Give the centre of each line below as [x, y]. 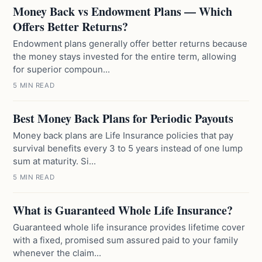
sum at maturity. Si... [55, 161]
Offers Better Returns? [71, 27]
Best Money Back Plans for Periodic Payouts [123, 118]
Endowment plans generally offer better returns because [130, 44]
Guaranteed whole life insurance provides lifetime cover [129, 227]
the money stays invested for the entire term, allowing [125, 56]
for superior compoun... [62, 69]
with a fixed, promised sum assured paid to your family [126, 240]
